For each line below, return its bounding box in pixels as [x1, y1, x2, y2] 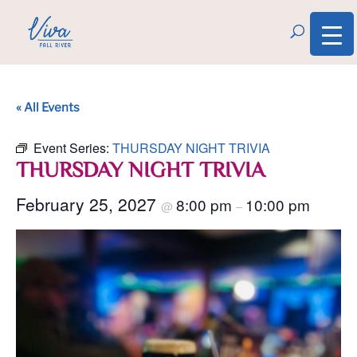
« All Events [16, 100, 80, 115]
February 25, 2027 [16, 192, 161, 216]
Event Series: [33, 139, 112, 157]
